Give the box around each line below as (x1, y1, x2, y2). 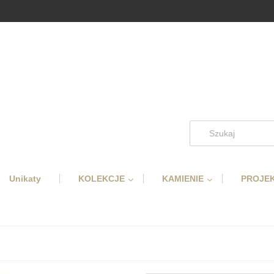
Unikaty (9, 174, 41, 184)
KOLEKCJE (78, 174, 125, 184)
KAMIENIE (162, 174, 204, 184)
